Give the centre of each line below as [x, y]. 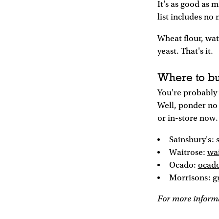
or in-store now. [188, 119]
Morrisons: [191, 178]
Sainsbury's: [192, 140]
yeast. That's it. [185, 51]
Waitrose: [188, 152]
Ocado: [183, 165]
